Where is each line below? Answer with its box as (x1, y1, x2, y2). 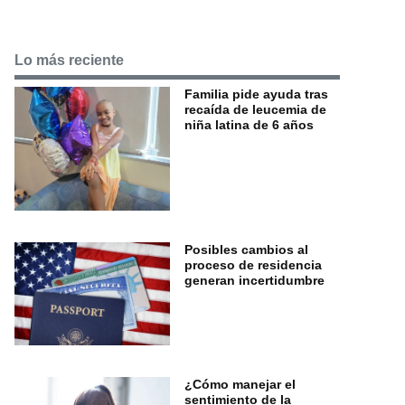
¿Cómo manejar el (184, 377, 296, 392)
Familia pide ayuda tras (184, 86, 328, 101)
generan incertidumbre (184, 272, 325, 287)
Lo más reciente (14, 52, 124, 69)
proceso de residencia (184, 257, 322, 272)
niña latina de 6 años (184, 117, 314, 132)
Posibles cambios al (184, 241, 308, 257)
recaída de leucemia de (184, 101, 326, 117)
